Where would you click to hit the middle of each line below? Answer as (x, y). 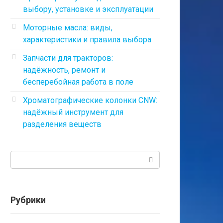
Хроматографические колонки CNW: (90, 100)
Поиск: (23, 157)
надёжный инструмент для (73, 112)
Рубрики (28, 200)
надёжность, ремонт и (64, 70)
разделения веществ (62, 124)
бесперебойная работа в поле (78, 82)
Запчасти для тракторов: (68, 58)
